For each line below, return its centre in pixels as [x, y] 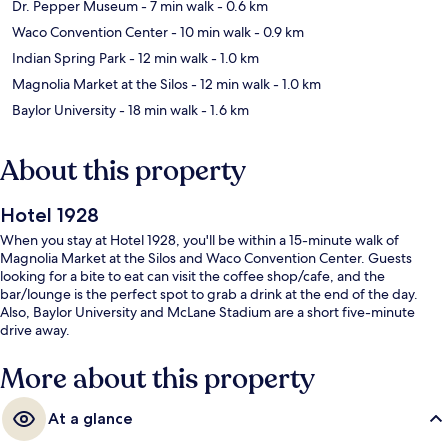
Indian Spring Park [69, 57]
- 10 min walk [209, 31]
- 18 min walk [157, 109]
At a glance [90, 418]
